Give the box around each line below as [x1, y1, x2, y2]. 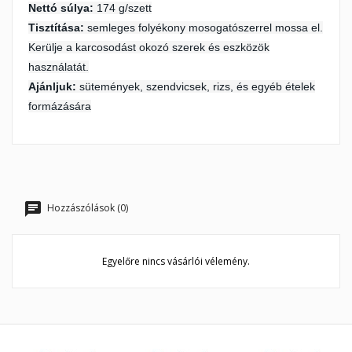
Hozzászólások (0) [45, 201, 128, 215]
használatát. [28, 60, 89, 73]
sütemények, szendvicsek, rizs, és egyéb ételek [79, 80, 315, 93]
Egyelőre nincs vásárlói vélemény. [102, 255, 250, 268]
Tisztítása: [28, 21, 87, 34]
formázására [28, 100, 91, 112]
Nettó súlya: [28, 2, 97, 14]
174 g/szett [97, 2, 152, 14]
